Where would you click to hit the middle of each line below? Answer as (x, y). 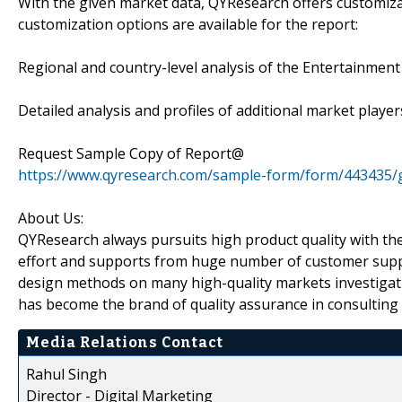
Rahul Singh (66, 374)
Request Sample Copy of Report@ (131, 153)
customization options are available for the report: (188, 24)
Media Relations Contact (125, 342)
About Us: (51, 218)
